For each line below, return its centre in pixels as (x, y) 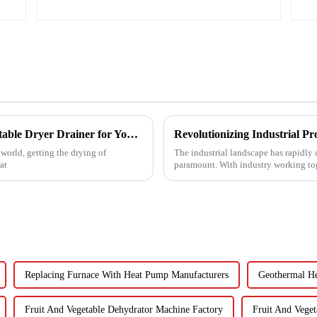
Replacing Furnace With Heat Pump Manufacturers (127, 275)
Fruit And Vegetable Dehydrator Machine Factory (124, 309)
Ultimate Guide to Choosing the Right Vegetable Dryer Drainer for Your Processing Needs (132, 134)
